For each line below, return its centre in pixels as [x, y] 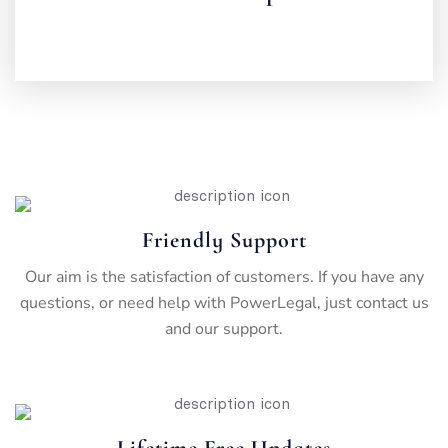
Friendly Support [224, 239]
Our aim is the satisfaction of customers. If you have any [224, 276]
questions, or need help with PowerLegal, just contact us [224, 302]
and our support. [224, 328]
